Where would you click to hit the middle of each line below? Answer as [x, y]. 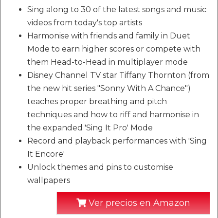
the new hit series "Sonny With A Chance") [109, 88]
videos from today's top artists [85, 22]
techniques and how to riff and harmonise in [113, 114]
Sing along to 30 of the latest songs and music [117, 9]
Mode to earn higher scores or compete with [114, 49]
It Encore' [46, 154]
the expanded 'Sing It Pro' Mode [90, 127]
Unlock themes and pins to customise [100, 167]
